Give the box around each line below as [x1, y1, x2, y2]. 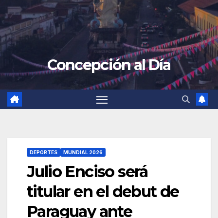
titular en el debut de [27, 182, 179, 201]
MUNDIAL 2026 [63, 149, 103, 156]
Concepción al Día [47, 56, 171, 74]
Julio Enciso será [27, 162, 148, 182]
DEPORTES [30, 149, 57, 156]
